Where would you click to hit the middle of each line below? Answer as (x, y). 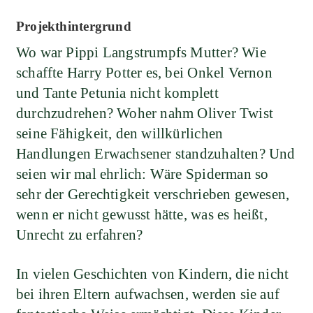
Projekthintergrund (74, 26)
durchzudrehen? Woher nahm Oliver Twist (145, 114)
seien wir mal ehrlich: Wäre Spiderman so (143, 174)
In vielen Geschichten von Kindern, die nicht (153, 274)
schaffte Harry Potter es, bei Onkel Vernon (144, 73)
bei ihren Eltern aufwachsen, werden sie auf (148, 294)
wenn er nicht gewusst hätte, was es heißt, (142, 215)
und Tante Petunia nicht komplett (117, 93)
